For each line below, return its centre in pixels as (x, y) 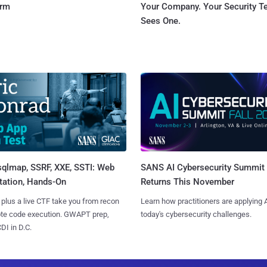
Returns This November (187, 182)
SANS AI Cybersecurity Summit (202, 168)
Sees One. (161, 21)
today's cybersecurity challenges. (196, 215)
